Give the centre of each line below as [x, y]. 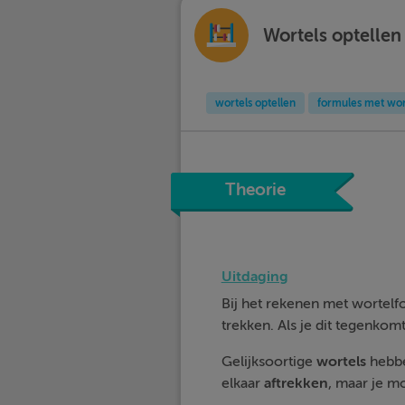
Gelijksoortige [268, 362]
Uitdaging [254, 276]
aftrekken [294, 383]
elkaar [240, 383]
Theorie [255, 190]
